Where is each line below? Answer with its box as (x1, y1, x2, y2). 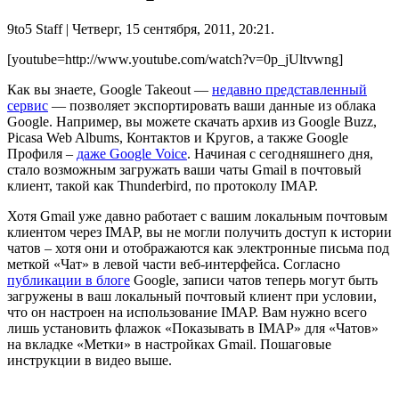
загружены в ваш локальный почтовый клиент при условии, (7, 288, 377, 304)
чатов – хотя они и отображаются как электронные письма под (7, 240, 389, 256)
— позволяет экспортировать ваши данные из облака (48, 97, 376, 113)
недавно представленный (212, 81, 367, 97)
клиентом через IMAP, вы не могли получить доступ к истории (7, 224, 392, 240)
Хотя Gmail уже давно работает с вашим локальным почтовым (7, 208, 387, 224)
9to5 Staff (7, 20, 62, 37)
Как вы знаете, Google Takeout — (7, 81, 212, 97)
